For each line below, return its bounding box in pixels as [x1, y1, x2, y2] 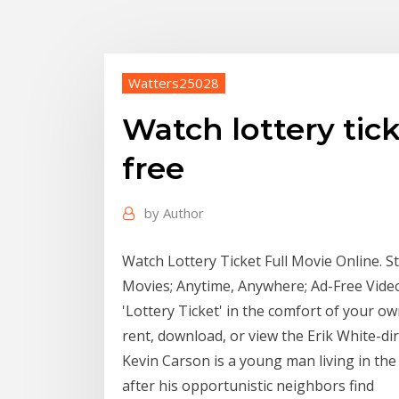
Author [163, 204, 204, 223]
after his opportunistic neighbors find [122, 375, 378, 395]
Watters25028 [128, 73, 219, 92]
